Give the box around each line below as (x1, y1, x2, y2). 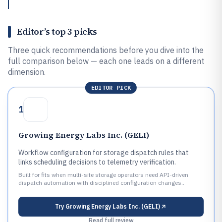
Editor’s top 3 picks (17, 25, 97, 38)
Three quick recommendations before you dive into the (8, 45, 204, 55)
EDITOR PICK (91, 84, 131, 91)
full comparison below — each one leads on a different (8, 56, 204, 66)
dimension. (8, 67, 46, 77)
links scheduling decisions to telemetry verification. (18, 158, 176, 166)
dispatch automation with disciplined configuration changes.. (18, 179, 184, 186)
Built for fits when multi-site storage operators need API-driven (18, 171, 188, 178)
